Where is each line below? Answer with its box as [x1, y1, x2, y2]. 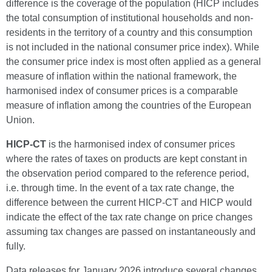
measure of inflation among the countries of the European [6, 100, 251, 110]
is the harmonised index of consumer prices [46, 139, 235, 149]
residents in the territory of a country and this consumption [6, 27, 253, 38]
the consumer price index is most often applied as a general [6, 56, 261, 67]
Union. [6, 115, 35, 125]
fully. [6, 241, 25, 251]
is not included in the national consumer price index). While [6, 42, 259, 52]
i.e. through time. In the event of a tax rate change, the [6, 183, 234, 193]
